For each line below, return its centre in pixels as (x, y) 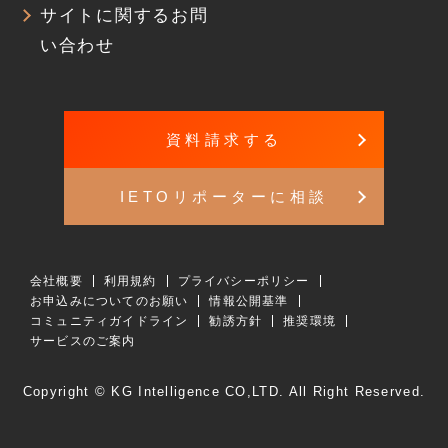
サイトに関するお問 (124, 16)
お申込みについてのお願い (109, 301)
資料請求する (224, 140)
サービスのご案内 (83, 341)
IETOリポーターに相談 (224, 197)
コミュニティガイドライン (109, 321)
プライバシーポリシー (243, 281)
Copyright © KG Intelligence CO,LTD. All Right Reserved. (224, 392)
